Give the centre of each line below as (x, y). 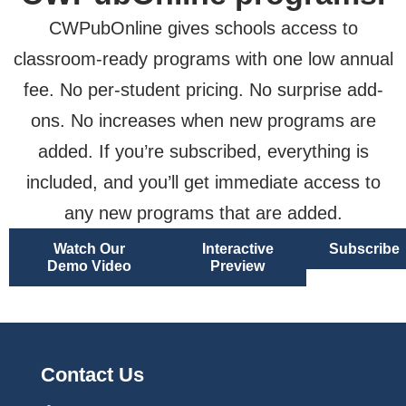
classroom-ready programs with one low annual (203, 59)
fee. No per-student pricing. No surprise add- (203, 90)
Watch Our (89, 249)
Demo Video (89, 266)
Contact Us (92, 375)
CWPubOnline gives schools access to (203, 29)
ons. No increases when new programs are (203, 121)
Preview (238, 266)
